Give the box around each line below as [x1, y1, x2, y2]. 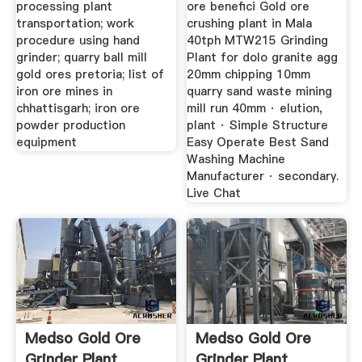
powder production [15, 117, 125, 134]
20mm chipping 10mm [187, 66, 311, 83]
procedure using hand [15, 32, 140, 49]
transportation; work [15, 15, 134, 32]
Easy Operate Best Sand [187, 134, 330, 151]
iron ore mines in [15, 83, 112, 100]
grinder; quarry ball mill [15, 49, 147, 66]
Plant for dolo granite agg [187, 49, 339, 66]
